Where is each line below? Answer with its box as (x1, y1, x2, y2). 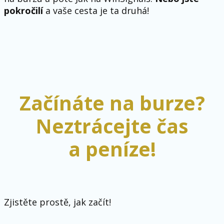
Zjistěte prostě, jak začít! (4, 195, 111, 208)
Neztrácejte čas (36, 112, 188, 139)
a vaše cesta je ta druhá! (43, 4, 149, 17)
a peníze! (68, 135, 156, 162)
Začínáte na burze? (19, 89, 205, 116)
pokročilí (4, 4, 43, 17)
